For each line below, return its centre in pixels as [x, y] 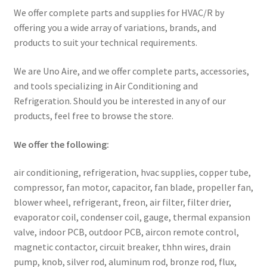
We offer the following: [61, 144]
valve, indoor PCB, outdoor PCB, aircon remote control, [126, 232]
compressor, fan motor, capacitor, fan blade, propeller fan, [133, 187]
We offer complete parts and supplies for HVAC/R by [119, 13]
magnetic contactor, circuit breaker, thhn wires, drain [122, 247]
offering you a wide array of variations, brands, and [115, 28]
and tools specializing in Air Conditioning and [105, 86]
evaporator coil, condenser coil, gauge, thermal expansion [132, 217]
